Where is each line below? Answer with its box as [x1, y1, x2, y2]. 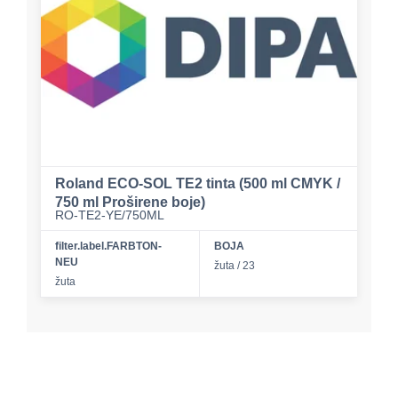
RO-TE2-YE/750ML [55, 207, 164, 222]
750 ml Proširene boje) [55, 194, 205, 210]
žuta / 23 [213, 259, 255, 272]
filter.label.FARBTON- [55, 239, 162, 252]
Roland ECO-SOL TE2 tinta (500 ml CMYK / [55, 175, 340, 191]
